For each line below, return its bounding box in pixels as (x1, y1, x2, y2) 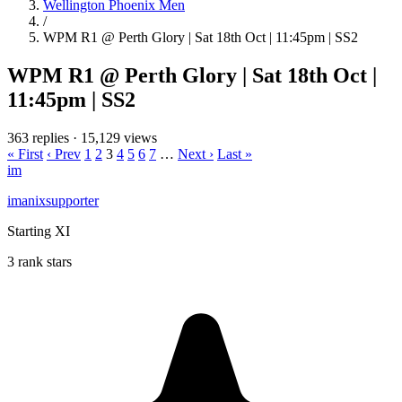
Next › (178, 145, 214, 162)
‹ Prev (47, 145, 81, 162)
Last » (217, 145, 252, 162)
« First (7, 145, 43, 162)
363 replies (7, 129, 69, 145)
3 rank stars (7, 253, 72, 269)
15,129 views (81, 129, 157, 145)
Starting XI (7, 223, 70, 239)
